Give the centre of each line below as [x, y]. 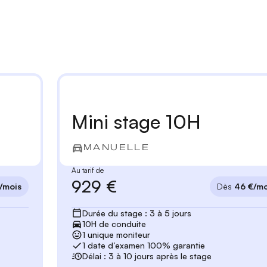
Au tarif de [88, 170]
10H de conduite [114, 224]
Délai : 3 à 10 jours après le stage [147, 256]
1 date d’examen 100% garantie [143, 246]
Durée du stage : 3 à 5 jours [136, 213]
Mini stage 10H [136, 122]
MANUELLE [117, 148]
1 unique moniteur [116, 235]
